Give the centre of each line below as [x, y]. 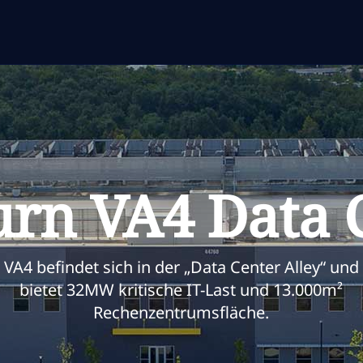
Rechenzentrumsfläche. [181, 312]
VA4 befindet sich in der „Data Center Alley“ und [181, 267]
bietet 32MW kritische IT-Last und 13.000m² [181, 289]
